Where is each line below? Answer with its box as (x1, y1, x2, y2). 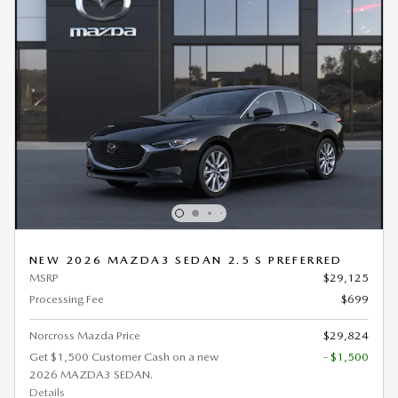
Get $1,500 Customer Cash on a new (29, 349, 219, 363)
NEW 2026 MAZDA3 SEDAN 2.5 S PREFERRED (29, 252, 343, 267)
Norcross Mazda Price (29, 328, 140, 342)
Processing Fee (29, 291, 104, 306)
